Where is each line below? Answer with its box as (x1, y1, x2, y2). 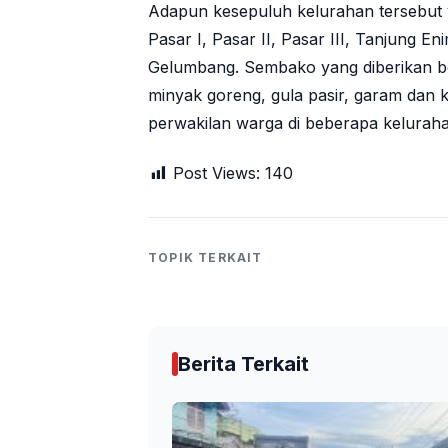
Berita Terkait (178, 352, 309, 377)
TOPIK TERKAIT (148, 250, 263, 266)
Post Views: (173, 163, 260, 184)
